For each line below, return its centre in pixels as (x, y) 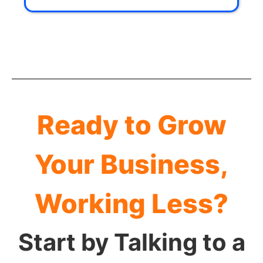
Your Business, (131, 164)
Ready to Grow (131, 125)
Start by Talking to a (131, 242)
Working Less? (131, 203)
